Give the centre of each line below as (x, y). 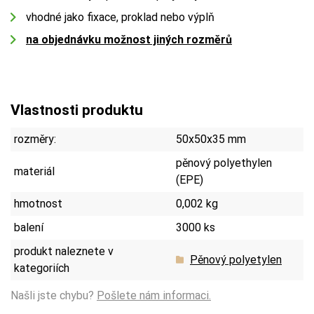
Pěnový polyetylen (236, 259)
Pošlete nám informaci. (154, 295)
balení (29, 227)
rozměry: (35, 139)
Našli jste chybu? (54, 295)
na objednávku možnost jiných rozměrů (129, 39)
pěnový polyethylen (224, 163)
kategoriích (42, 268)
